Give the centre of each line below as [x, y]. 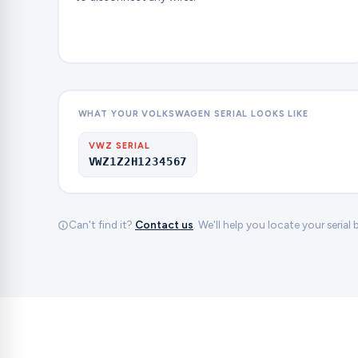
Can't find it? [102, 225]
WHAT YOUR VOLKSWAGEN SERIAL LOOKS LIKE [193, 113]
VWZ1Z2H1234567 [138, 161]
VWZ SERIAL [119, 145]
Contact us [164, 225]
